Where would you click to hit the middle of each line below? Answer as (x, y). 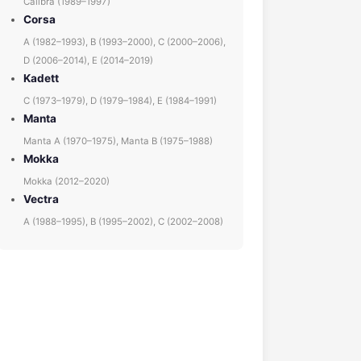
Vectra (41, 199)
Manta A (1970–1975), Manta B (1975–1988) (118, 141)
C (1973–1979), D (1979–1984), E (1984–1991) (120, 101)
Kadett (41, 78)
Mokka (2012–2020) (66, 181)
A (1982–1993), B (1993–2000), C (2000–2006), (124, 42)
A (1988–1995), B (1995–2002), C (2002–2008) (123, 222)
